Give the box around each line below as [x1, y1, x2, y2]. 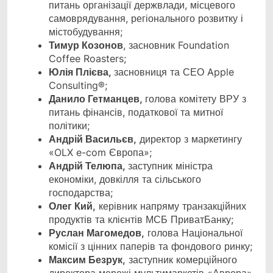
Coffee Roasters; [49, 52, 126, 65]
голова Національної [144, 227, 243, 239]
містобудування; [49, 26, 122, 38]
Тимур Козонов [49, 39, 123, 52]
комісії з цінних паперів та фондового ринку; [49, 240, 252, 253]
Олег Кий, [49, 200, 96, 213]
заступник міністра [128, 160, 213, 172]
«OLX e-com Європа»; [49, 146, 152, 159]
